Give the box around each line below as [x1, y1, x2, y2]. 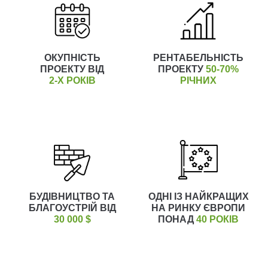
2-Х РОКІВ [48, 75, 96, 86]
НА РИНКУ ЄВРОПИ [151, 203, 245, 213]
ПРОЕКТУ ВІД [40, 64, 104, 74]
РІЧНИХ [179, 75, 217, 86]
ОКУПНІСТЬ [44, 53, 100, 63]
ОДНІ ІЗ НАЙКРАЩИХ [148, 191, 249, 202]
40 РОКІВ [196, 214, 239, 224]
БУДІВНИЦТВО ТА [29, 191, 115, 202]
